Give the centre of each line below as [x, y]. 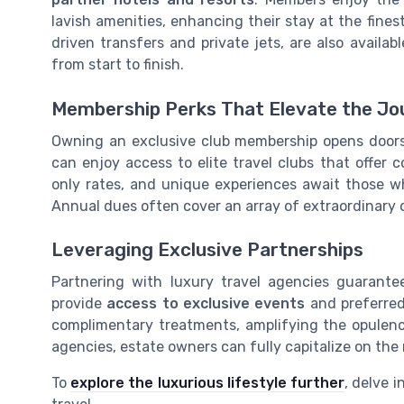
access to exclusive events [206, 303]
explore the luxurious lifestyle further [208, 382]
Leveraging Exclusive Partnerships [207, 249]
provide [79, 303]
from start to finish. [118, 65]
